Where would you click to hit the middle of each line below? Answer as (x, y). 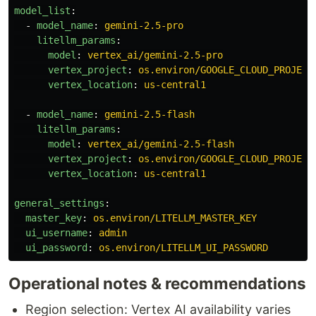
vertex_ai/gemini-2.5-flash (161, 144)
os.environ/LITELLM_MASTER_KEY (175, 218)
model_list (42, 10)
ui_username (56, 232)
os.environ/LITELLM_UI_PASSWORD (183, 247)
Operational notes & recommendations (157, 283)
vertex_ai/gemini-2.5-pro (155, 55)
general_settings (59, 203)
